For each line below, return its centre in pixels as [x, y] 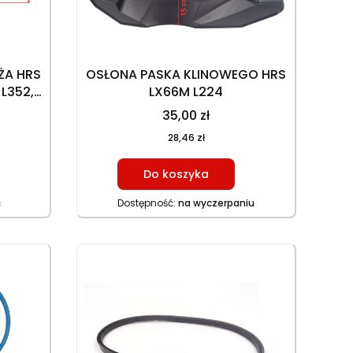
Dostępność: [148, 203]
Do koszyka [176, 175]
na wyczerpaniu [217, 203]
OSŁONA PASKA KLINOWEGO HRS [186, 75]
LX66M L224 [186, 92]
